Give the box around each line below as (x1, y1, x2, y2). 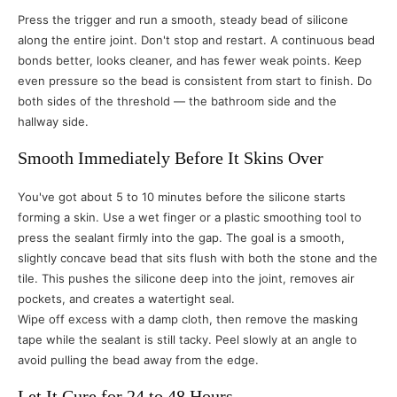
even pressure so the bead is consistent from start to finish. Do (18, 74, 372, 88)
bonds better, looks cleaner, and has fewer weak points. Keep (18, 53, 362, 67)
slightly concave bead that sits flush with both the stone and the (18, 251, 378, 265)
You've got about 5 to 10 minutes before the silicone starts (18, 190, 346, 204)
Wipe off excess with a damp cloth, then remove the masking (18, 312, 358, 326)
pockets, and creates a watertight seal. (18, 292, 235, 306)
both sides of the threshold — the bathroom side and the (18, 94, 337, 108)
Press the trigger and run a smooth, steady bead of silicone (18, 12, 348, 27)
